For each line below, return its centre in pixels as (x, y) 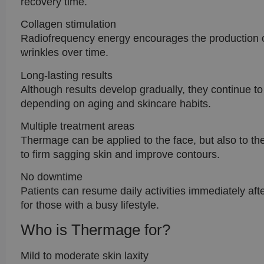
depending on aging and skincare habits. (116, 103)
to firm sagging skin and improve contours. (120, 154)
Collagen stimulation (68, 24)
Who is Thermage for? (95, 230)
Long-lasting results (67, 75)
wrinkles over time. (65, 53)
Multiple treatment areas (77, 126)
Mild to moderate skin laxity (85, 255)
